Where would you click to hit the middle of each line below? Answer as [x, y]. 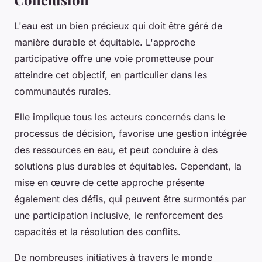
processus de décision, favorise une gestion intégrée [130, 133]
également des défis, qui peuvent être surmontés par [130, 199]
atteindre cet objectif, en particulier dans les [111, 75]
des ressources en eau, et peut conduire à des [116, 149]
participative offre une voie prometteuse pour [114, 58]
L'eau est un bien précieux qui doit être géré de [118, 25]
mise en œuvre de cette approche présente [109, 182]
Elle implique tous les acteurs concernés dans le [120, 117]
